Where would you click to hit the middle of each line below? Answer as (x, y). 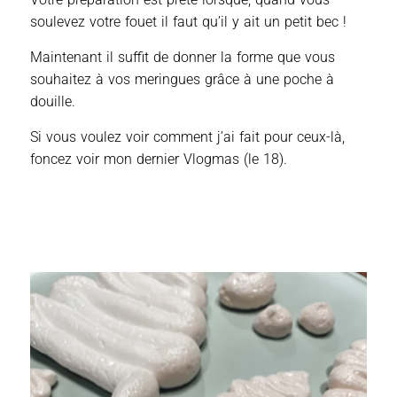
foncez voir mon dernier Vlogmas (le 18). (159, 159)
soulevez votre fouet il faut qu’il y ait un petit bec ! (188, 21)
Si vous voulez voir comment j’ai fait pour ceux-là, (187, 136)
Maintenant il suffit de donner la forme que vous (183, 57)
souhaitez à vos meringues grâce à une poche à (182, 79)
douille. (53, 101)
